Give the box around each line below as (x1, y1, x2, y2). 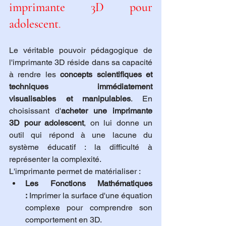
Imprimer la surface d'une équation (27, 191, 152, 201)
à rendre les (9, 70, 61, 80)
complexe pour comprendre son (25, 203, 152, 213)
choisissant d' (9, 106, 61, 116)
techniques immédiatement (9, 82, 152, 92)
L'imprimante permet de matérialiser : (9, 166, 141, 177)
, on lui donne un (84, 118, 152, 128)
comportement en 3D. (25, 215, 102, 225)
